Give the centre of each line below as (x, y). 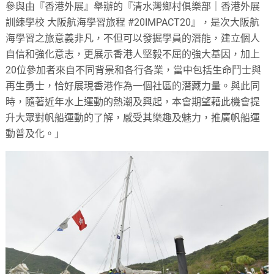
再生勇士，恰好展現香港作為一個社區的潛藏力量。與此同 (133, 86)
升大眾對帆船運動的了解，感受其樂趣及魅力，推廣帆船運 (133, 118)
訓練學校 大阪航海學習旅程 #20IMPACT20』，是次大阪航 (133, 23)
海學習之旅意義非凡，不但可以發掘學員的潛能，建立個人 (133, 39)
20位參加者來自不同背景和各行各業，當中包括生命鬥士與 (134, 70)
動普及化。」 (35, 134)
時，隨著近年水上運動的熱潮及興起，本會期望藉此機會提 (133, 102)
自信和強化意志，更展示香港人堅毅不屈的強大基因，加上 (133, 54)
